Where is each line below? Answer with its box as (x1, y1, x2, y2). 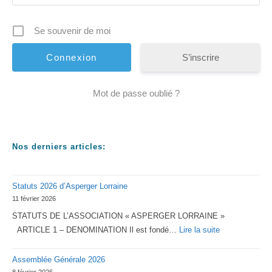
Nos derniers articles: (12, 142, 106, 152)
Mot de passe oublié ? (92, 88, 180, 99)
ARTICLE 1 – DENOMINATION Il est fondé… (12, 225, 179, 234)
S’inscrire (182, 52, 219, 63)
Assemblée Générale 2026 (12, 254, 105, 264)
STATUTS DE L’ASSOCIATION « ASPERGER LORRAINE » (12, 211, 225, 220)
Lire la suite (179, 225, 220, 234)
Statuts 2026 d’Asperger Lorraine (12, 182, 127, 191)
